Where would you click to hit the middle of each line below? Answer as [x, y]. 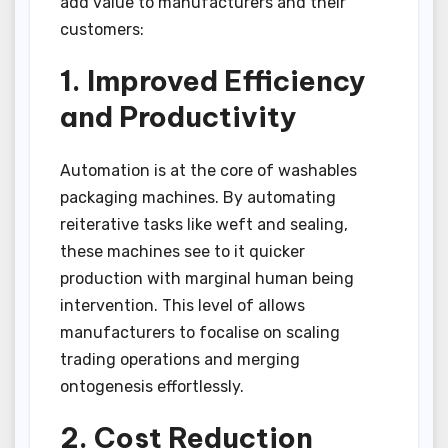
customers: [102, 29]
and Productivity [178, 116]
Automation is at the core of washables [208, 170]
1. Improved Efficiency [213, 80]
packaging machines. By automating [198, 197]
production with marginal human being [207, 278]
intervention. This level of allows [182, 305]
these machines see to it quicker [182, 251]
